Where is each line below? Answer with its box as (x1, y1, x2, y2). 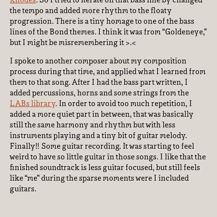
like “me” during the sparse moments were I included (10, 175, 189, 183)
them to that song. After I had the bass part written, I (10, 79, 188, 87)
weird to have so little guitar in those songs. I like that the (10, 154, 206, 161)
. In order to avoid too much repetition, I (55, 100, 192, 108)
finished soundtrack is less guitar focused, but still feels (10, 164, 200, 172)
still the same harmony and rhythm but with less (10, 122, 175, 129)
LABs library (10, 100, 55, 108)
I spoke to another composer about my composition (10, 58, 186, 65)
